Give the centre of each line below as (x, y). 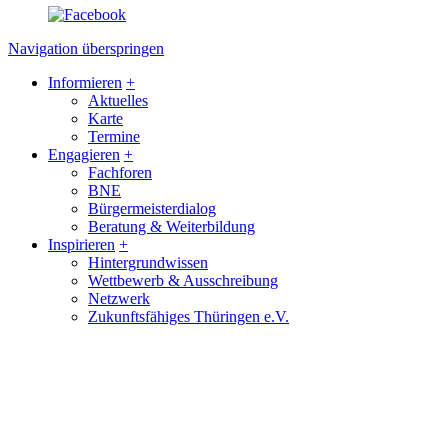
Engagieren (84, 154)
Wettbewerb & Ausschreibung (183, 280)
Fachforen (120, 172)
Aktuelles (118, 100)
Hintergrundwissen (148, 262)
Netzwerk (119, 298)
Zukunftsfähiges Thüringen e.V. (188, 316)
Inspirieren (81, 244)
